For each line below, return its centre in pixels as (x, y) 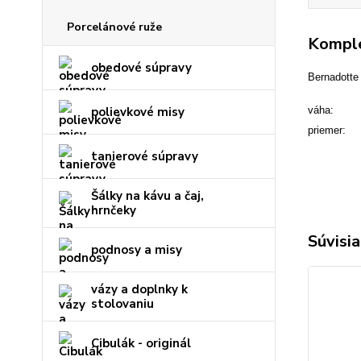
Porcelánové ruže (114, 27)
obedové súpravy (141, 68)
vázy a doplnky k (139, 289)
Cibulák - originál (141, 343)
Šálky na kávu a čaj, (147, 196)
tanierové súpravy (145, 156)
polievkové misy (138, 112)
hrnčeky (114, 210)
